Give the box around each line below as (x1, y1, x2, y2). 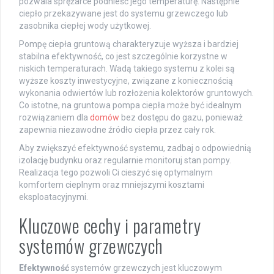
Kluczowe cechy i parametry (19, 212, 201, 240)
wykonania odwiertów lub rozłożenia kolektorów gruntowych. (19, 88, 254, 98)
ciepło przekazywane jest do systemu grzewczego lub (19, 9, 228, 19)
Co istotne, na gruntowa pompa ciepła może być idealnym (19, 100, 242, 111)
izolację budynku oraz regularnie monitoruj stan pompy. (19, 155, 231, 166)
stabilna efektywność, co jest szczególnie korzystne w (19, 51, 228, 62)
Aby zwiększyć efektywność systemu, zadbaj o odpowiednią (19, 143, 251, 154)
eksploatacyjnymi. (19, 192, 88, 202)
